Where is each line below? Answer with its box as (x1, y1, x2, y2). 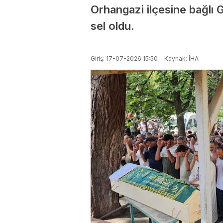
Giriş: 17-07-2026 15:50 (91, 55, 158, 63)
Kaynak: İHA (163, 55, 199, 63)
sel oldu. (91, 19, 134, 32)
